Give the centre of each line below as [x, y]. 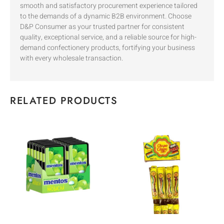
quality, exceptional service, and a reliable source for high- [108, 37]
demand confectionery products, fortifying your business [107, 48]
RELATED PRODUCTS [64, 100]
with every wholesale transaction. [71, 58]
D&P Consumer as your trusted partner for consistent [102, 27]
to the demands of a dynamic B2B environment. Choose [106, 16]
